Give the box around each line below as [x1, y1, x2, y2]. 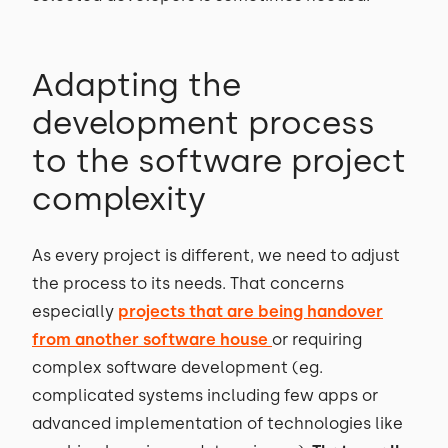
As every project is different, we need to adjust [32, 246, 400, 265]
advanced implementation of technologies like [32, 414, 403, 433]
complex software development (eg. [32, 358, 323, 377]
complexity [32, 180, 215, 218]
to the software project [32, 142, 406, 180]
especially [32, 302, 118, 321]
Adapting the [32, 66, 241, 104]
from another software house [32, 330, 272, 349]
